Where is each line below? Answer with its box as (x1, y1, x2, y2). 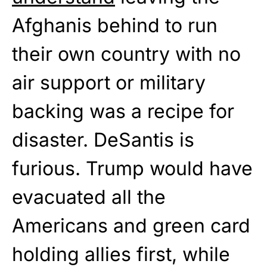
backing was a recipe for (12, 99, 234, 123)
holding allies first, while (12, 242, 230, 266)
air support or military (12, 70, 206, 94)
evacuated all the (12, 185, 166, 209)
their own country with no (12, 42, 241, 66)
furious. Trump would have (12, 156, 253, 180)
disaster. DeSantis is (12, 128, 194, 151)
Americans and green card (12, 213, 250, 237)
